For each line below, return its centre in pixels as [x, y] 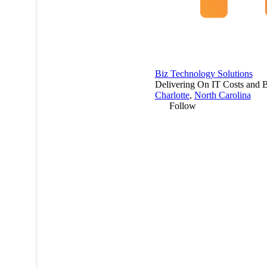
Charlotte [172, 95]
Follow [182, 105]
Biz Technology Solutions [204, 73]
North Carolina [222, 95]
